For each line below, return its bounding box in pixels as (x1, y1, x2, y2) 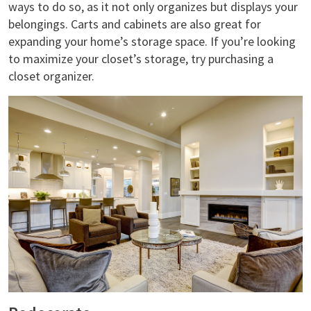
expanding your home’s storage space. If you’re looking (8, 33, 296, 50)
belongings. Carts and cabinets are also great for (8, 16, 261, 33)
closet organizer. (8, 68, 97, 85)
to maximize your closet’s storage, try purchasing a (8, 51, 274, 67)
